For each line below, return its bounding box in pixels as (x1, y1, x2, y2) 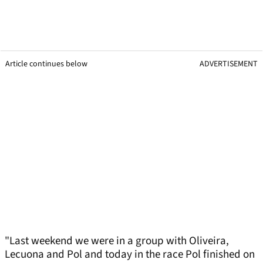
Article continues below (5, 58, 87, 70)
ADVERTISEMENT (200, 58, 258, 70)
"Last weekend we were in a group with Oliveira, (5, 233, 229, 249)
